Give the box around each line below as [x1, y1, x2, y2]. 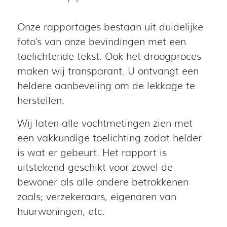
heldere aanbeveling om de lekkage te [17, 80, 195, 92]
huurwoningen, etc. [17, 205, 105, 217]
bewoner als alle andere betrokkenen [17, 176, 188, 188]
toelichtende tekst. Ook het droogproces [17, 50, 201, 62]
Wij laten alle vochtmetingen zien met [17, 117, 193, 129]
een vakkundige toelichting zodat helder [17, 132, 202, 144]
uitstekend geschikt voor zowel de [17, 161, 173, 173]
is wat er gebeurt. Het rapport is [17, 146, 167, 159]
